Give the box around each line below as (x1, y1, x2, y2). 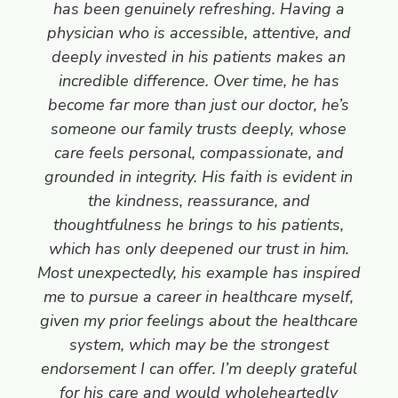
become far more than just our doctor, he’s (48, 93, 350, 115)
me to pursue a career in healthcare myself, (44, 285, 354, 307)
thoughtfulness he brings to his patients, (53, 213, 345, 235)
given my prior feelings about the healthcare (39, 309, 358, 331)
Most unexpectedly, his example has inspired (36, 261, 361, 283)
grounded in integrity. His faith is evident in (44, 165, 354, 187)
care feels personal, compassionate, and (53, 141, 344, 163)
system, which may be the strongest (68, 333, 329, 355)
